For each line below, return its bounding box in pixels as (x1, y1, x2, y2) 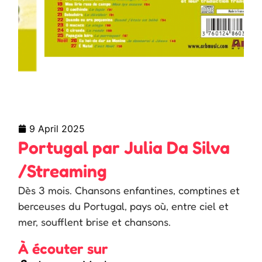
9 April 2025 (29, 122, 85, 135)
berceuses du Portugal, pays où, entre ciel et (18, 199, 229, 212)
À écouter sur (18, 239, 109, 257)
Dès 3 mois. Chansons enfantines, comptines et (18, 183, 240, 196)
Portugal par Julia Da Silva (18, 136, 230, 158)
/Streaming (18, 160, 108, 181)
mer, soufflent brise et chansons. (18, 215, 171, 228)
